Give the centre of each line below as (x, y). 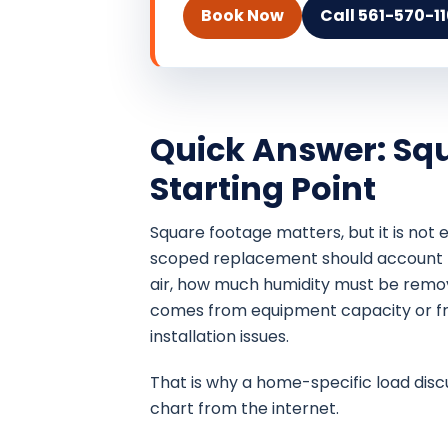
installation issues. (219, 337)
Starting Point (263, 189)
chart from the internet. (244, 409)
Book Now (242, 16)
